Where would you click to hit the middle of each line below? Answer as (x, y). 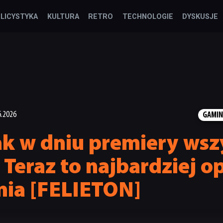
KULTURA (63, 17)
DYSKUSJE (200, 17)
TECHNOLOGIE (148, 17)
